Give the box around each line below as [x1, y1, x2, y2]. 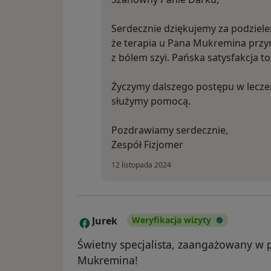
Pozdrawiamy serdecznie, [111, 123, 228, 137]
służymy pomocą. [111, 94, 191, 108]
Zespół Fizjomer [111, 138, 183, 152]
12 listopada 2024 [111, 160, 171, 171]
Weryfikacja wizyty [132, 214, 211, 226]
